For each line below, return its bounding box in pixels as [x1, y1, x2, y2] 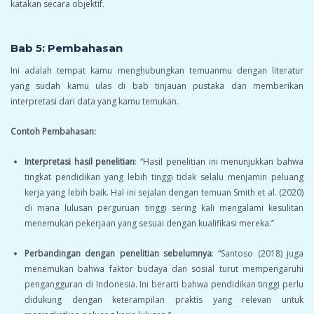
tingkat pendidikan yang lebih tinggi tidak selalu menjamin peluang [25, 171, 303, 184]
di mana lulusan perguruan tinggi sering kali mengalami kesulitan [25, 202, 303, 214]
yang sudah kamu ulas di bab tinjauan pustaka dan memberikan [11, 80, 303, 93]
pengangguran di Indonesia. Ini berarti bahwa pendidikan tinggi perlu [25, 278, 303, 291]
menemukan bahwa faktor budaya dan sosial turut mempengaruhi [25, 263, 303, 275]
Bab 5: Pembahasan [11, 41, 123, 55]
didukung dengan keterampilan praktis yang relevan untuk [25, 294, 303, 306]
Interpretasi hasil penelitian [25, 156, 135, 168]
